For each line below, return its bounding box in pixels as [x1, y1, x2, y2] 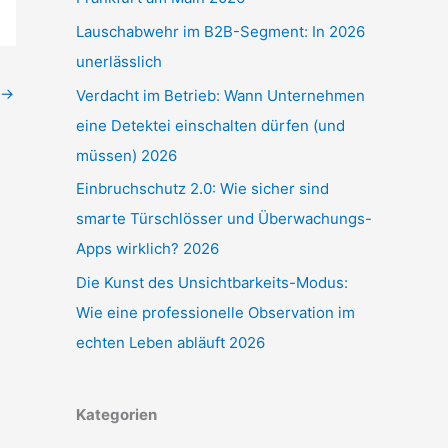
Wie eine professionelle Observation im [76, 303, 355, 322]
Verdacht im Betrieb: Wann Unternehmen [76, 85, 365, 105]
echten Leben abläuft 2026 [76, 333, 265, 352]
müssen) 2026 [76, 145, 177, 165]
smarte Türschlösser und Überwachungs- [76, 209, 372, 229]
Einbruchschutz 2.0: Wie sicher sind [76, 179, 329, 199]
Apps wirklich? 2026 [76, 239, 219, 259]
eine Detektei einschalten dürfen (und [76, 115, 345, 135]
